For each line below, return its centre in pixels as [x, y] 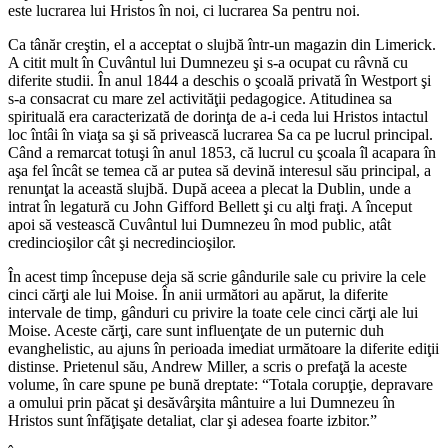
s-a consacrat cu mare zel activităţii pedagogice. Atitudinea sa [200, 98]
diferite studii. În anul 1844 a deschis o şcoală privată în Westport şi [219, 80]
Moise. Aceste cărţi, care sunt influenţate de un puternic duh [196, 330]
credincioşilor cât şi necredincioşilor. [122, 242]
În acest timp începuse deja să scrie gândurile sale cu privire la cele [217, 276]
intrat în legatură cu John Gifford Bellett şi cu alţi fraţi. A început [210, 206]
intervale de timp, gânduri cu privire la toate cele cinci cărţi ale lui [213, 312]
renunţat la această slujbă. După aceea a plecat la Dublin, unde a [209, 188]
